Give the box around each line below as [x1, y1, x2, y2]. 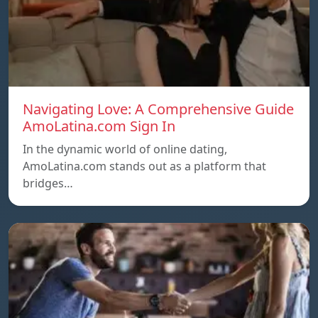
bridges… [23, 175, 73, 191]
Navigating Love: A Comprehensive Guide [23, 99, 294, 119]
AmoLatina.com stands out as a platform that [23, 158, 266, 174]
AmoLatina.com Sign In [23, 116, 175, 136]
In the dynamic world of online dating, [23, 141, 227, 157]
